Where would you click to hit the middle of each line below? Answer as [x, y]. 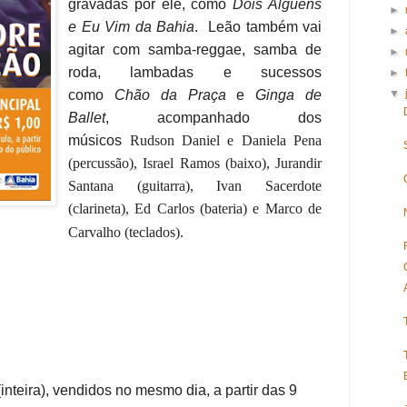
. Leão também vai [258, 27]
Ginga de [289, 95]
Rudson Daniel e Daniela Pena [226, 141]
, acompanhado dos [213, 118]
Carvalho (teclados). [126, 233]
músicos [99, 141]
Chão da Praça [170, 95]
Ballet [87, 118]
